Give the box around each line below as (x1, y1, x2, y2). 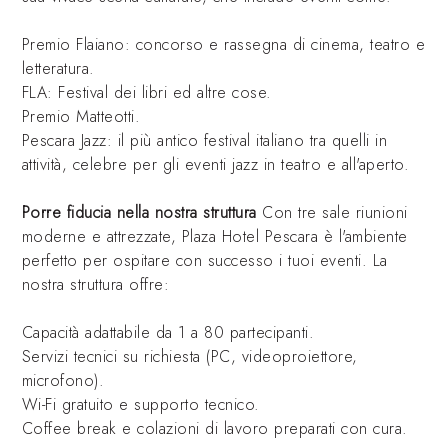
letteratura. (21, 57, 95, 80)
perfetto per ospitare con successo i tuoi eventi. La (21, 249, 388, 272)
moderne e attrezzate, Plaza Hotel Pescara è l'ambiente (21, 225, 408, 248)
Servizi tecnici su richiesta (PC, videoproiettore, (21, 345, 358, 368)
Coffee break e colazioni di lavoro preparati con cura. (21, 417, 408, 440)
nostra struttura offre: (21, 273, 170, 296)
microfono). (21, 369, 105, 392)
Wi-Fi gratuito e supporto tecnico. (21, 393, 260, 416)
